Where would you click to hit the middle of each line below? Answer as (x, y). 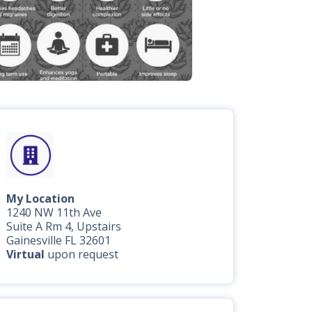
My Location (40, 198)
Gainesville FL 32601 (58, 240)
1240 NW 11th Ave (54, 212)
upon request (81, 254)
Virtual (25, 254)
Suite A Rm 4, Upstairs (63, 226)
